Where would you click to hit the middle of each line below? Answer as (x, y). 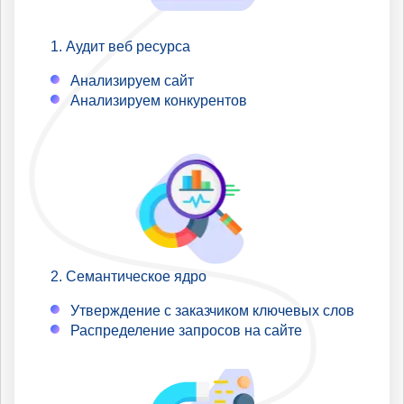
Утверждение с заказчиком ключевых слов (212, 310)
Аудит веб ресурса (128, 46)
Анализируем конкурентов (159, 100)
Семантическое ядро (136, 276)
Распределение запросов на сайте (186, 330)
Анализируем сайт (132, 80)
